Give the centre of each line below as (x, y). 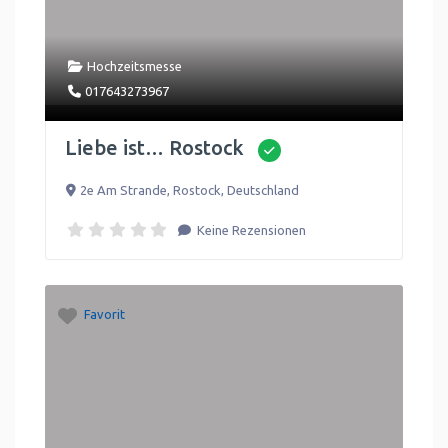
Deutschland (262, 190)
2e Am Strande (123, 190)
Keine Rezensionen (250, 230)
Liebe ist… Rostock (154, 147)
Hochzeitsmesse (134, 65)
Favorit (104, 314)
